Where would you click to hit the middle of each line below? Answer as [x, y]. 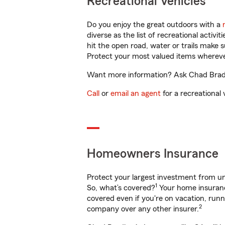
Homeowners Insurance [153, 154]
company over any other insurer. [143, 209]
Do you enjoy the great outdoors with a [155, 25]
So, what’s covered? [121, 188]
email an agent [136, 93]
